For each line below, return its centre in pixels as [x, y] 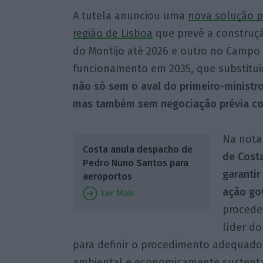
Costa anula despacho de [137, 150]
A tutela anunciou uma [130, 16]
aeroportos [107, 177]
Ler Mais [116, 193]
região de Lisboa [112, 33]
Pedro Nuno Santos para [135, 163]
